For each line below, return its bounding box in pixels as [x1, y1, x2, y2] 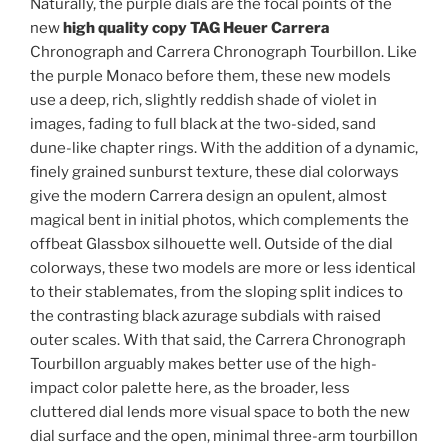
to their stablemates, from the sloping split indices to [30, 283, 403, 302]
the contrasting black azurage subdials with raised [30, 307, 381, 326]
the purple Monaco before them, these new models [30, 67, 391, 86]
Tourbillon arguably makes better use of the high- [30, 355, 377, 374]
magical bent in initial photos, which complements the [30, 211, 409, 230]
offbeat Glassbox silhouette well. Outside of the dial [30, 235, 393, 254]
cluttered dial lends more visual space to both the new [30, 403, 410, 422]
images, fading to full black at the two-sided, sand [30, 115, 376, 134]
